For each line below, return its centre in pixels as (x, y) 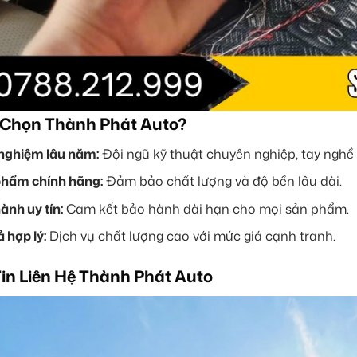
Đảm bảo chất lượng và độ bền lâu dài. (222, 181)
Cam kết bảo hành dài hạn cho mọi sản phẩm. (206, 208)
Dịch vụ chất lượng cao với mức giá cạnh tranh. (190, 236)
